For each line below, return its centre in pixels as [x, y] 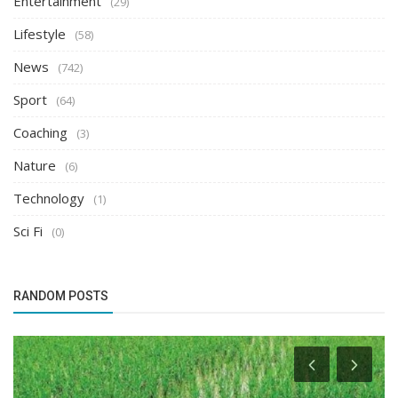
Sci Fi [28, 231]
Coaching [40, 132]
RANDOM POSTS [61, 295]
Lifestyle [40, 33]
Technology [49, 198]
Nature [35, 165]
